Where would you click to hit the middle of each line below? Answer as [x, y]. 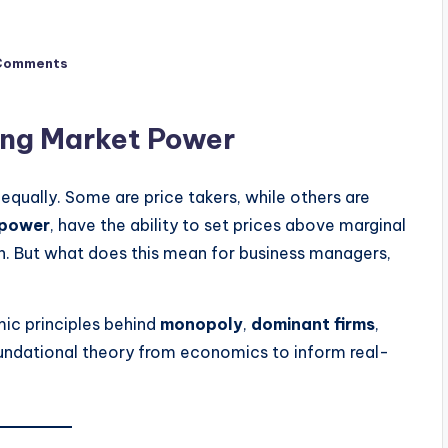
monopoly [201, 324]
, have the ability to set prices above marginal [228, 225]
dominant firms [313, 324]
